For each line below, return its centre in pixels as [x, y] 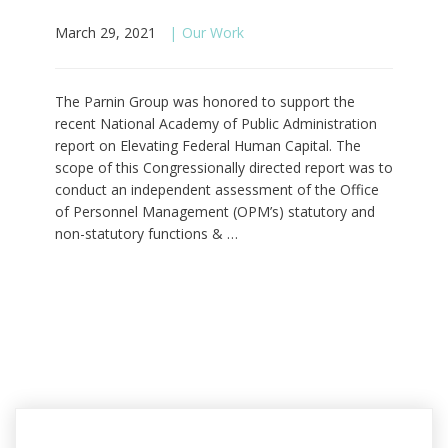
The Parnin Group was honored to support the [205, 101]
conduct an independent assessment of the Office [217, 189]
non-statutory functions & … [146, 233]
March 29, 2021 [105, 32]
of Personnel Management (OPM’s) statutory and [215, 211]
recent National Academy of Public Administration [216, 123]
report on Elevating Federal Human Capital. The [208, 145]
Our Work [213, 32]
